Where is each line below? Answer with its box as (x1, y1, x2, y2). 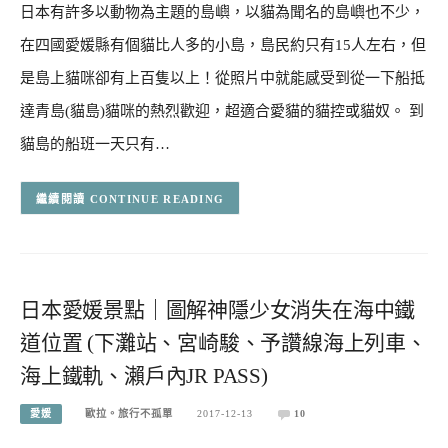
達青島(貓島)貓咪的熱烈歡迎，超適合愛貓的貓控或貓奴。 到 (20, 103, 424, 120)
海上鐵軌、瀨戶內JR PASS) (20, 364, 268, 389)
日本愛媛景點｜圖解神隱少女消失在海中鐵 (20, 298, 416, 323)
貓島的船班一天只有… (20, 136, 170, 153)
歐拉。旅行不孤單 (85, 407, 174, 419)
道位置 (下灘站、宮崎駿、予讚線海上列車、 (20, 331, 427, 356)
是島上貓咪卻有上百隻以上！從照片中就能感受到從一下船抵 (20, 70, 425, 87)
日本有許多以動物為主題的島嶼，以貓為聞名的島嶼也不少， (20, 4, 425, 21)
